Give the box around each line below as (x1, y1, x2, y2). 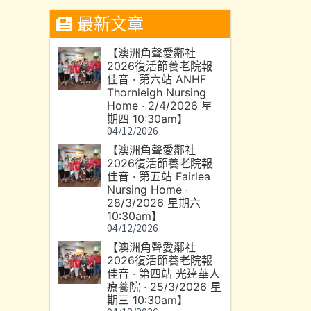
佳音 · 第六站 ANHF (107, 72, 207, 86)
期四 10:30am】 (107, 112, 189, 126)
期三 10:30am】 (107, 293, 189, 307)
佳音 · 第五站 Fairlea (107, 169, 211, 183)
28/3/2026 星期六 (107, 196, 201, 210)
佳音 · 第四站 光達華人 (107, 267, 221, 280)
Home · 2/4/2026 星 (107, 99, 213, 112)
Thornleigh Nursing (107, 85, 207, 99)
